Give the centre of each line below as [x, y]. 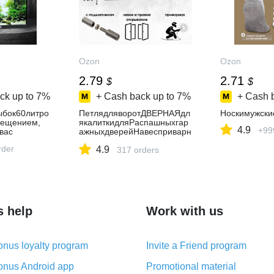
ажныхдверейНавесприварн [135, 131]
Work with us [185, 211]
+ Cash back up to [135, 96]
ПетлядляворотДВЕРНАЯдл [135, 113]
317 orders [138, 150]
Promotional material [191, 266]
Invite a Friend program [196, 246]
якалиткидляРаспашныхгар [134, 122]
